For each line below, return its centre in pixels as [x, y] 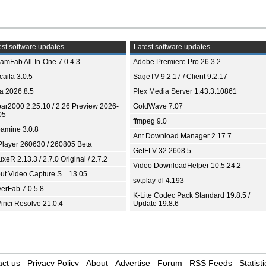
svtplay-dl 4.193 [159, 180]
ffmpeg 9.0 [150, 121]
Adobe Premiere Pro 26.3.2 [177, 62]
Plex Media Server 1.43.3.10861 [185, 91]
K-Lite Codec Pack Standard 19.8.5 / [191, 195]
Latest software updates [171, 47]
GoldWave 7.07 [158, 106]
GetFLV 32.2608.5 [162, 151]
